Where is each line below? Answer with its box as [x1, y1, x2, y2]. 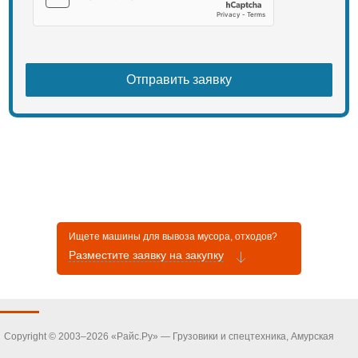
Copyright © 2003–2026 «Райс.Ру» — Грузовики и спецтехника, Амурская [4, 331, 334, 342]
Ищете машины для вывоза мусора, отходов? [69, 231, 278, 242]
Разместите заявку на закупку [69, 249, 225, 261]
